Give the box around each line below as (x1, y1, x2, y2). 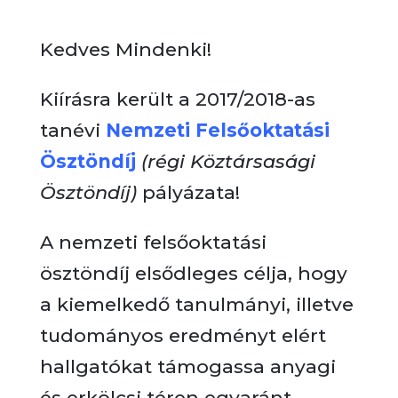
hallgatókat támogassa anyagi (39, 355, 336, 378)
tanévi (39, 119, 106, 141)
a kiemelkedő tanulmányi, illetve (39, 293, 354, 315)
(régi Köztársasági (140, 150, 315, 172)
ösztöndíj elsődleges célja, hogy (39, 262, 347, 284)
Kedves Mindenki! (39, 38, 211, 60)
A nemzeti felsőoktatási (39, 231, 267, 253)
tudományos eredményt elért (39, 324, 326, 346)
